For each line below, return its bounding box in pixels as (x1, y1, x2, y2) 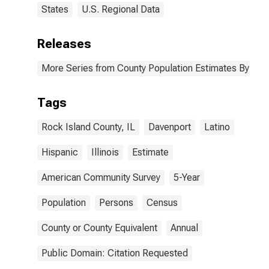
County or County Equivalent (41, 222, 157, 234)
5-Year (174, 172, 200, 183)
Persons (99, 197, 133, 208)
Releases (37, 37, 91, 51)
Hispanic (41, 147, 78, 158)
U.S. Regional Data (82, 4, 160, 15)
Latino (204, 121, 230, 133)
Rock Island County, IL (41, 121, 135, 133)
